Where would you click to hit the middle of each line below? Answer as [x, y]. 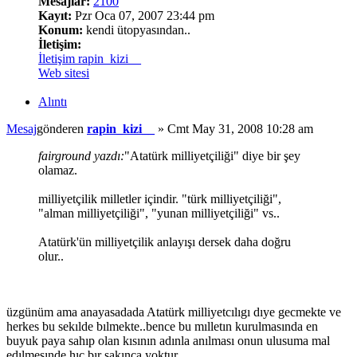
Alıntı [53, 102]
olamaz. [58, 171]
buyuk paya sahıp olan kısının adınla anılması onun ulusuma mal [168, 341]
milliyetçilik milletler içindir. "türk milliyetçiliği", [160, 199]
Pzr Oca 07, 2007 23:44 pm [143, 15]
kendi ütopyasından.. [137, 29]
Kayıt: [55, 15]
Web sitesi [64, 73]
